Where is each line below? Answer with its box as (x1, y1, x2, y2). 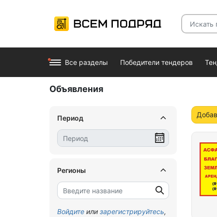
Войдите (57, 207, 84, 216)
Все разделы (65, 58, 108, 66)
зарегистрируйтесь (100, 207, 164, 216)
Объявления (49, 84, 103, 94)
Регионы (57, 166, 86, 174)
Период (57, 113, 83, 122)
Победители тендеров (120, 58, 193, 66)
